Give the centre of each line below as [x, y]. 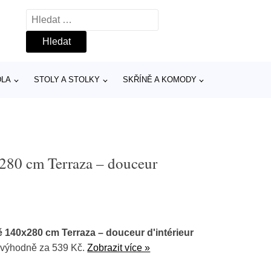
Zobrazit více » [119, 247]
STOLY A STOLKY [67, 80]
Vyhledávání [53, 17]
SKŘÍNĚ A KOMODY [159, 80]
